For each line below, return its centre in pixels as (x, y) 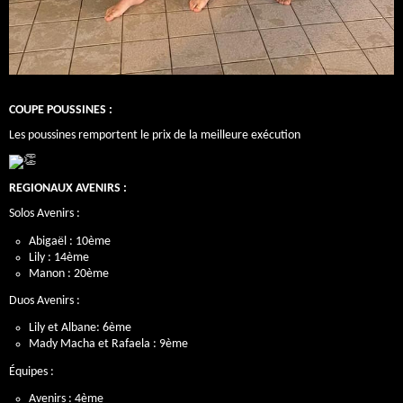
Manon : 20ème (68, 273)
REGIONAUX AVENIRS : (68, 188)
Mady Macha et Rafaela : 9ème (108, 345)
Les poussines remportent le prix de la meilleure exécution (155, 135)
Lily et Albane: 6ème (80, 328)
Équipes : (31, 372)
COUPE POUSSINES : (61, 110)
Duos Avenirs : (45, 300)
